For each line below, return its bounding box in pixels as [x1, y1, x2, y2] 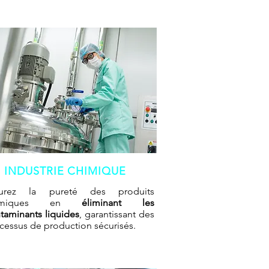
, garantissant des [79, 208, 154, 220]
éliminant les [82, 197, 154, 209]
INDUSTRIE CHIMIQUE [4, 165, 126, 178]
